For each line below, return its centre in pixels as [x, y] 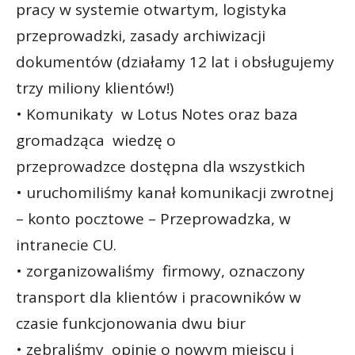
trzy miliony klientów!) [95, 88]
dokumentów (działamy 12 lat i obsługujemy [175, 61]
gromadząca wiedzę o [96, 140]
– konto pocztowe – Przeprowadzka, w [153, 218]
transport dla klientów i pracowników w [158, 297]
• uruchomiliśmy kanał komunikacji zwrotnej [175, 192]
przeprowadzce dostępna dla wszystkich [160, 166]
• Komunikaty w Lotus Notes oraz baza [157, 114]
